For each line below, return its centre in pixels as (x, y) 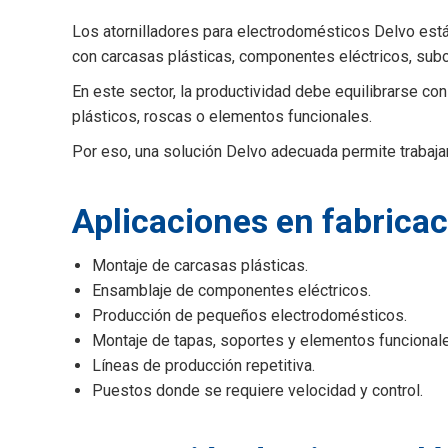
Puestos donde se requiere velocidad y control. (257, 390)
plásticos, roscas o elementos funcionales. (222, 116)
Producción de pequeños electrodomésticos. (249, 315)
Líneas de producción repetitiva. (203, 365)
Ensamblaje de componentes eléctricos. (231, 290)
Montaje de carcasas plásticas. (200, 265)
